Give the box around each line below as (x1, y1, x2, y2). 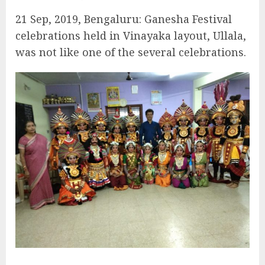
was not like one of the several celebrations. (15, 44, 246, 59)
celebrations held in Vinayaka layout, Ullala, (15, 28, 246, 43)
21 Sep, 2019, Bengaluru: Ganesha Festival (15, 11, 232, 26)
